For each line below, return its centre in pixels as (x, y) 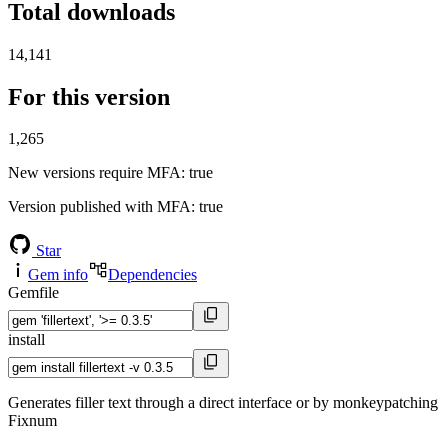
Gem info (58, 275)
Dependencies (152, 275)
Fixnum (32, 421)
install (26, 340)
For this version (89, 96)
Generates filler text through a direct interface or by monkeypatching (223, 403)
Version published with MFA (99, 207)
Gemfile (33, 293)
